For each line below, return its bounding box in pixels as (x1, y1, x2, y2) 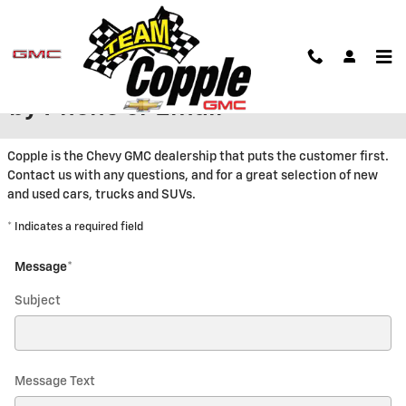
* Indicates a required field (7, 221, 143, 233)
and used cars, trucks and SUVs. (7, 188, 198, 201)
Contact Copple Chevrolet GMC (9, 63, 376, 89)
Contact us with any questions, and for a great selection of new (7, 169, 378, 182)
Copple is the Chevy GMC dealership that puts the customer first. (7, 150, 389, 163)
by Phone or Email (9, 95, 222, 121)
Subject (14, 295, 61, 307)
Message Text (14, 375, 95, 388)
